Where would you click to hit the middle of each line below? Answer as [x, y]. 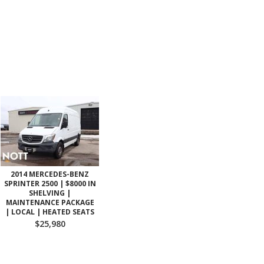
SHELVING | [50, 193]
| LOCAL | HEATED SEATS [50, 212]
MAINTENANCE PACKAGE [50, 202]
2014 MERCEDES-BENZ [50, 174]
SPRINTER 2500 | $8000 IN [50, 184]
